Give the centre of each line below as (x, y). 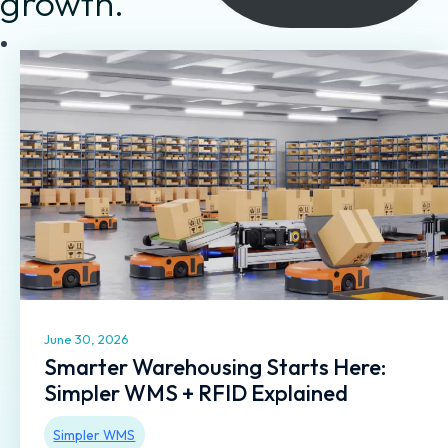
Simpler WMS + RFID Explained (196, 393)
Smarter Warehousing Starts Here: (215, 367)
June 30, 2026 (86, 339)
